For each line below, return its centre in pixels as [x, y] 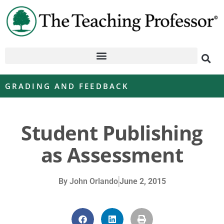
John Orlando [92, 181]
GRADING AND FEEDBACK [67, 86]
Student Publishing [112, 132]
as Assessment [112, 154]
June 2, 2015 [142, 181]
